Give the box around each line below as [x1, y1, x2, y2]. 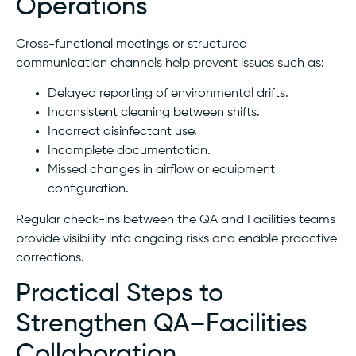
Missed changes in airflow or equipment [48, 163, 275, 176]
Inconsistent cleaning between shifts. [48, 106, 260, 119]
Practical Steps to [16, 281, 223, 308]
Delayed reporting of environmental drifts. [48, 87, 288, 100]
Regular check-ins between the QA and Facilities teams [16, 213, 335, 226]
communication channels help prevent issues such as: [16, 56, 324, 70]
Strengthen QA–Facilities [16, 311, 308, 338]
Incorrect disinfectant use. [48, 125, 197, 138]
